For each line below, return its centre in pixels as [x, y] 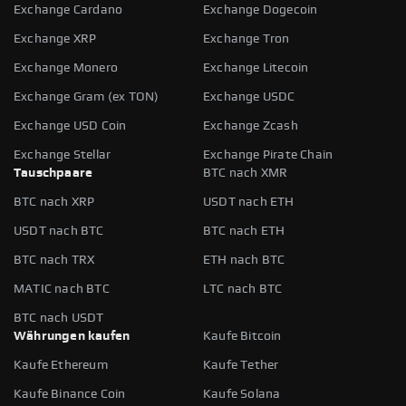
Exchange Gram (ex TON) [87, 97]
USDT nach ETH [249, 202]
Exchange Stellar [63, 155]
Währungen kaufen [72, 336]
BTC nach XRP [54, 202]
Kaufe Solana [242, 394]
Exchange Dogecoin [261, 10]
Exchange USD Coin [70, 126]
